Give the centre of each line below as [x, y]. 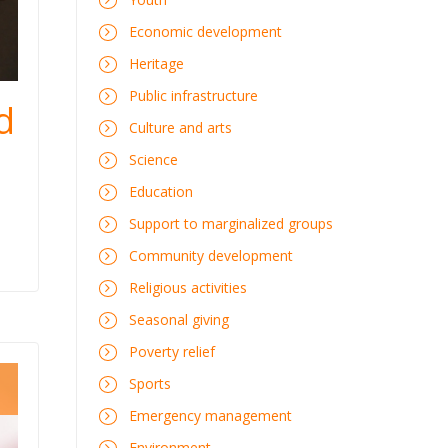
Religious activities [187, 287]
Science [153, 159]
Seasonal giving [178, 319]
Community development [210, 255]
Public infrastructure [193, 95]
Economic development [205, 31]
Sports [149, 383]
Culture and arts [180, 127]
